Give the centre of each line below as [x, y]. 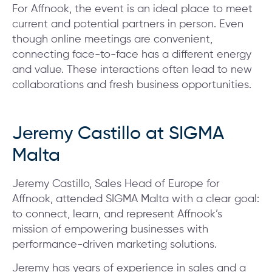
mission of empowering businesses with [110, 229]
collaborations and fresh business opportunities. [132, 85]
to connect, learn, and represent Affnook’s [117, 214]
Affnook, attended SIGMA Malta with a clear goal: [136, 199]
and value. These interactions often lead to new [132, 70]
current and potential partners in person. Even [128, 24]
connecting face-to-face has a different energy [132, 54]
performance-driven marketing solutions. [114, 244]
